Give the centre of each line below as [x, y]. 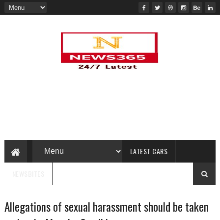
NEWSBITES [28, 174]
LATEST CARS [149, 151]
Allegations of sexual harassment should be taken [106, 207]
